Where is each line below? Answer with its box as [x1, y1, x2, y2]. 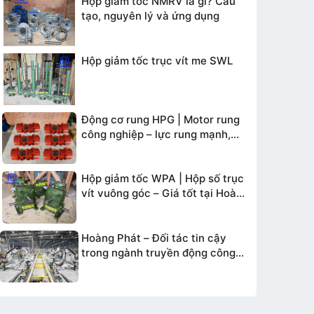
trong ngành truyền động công [81, 245, 235, 259]
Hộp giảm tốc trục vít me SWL [81, 53, 233, 67]
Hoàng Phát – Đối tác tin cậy [81, 231, 226, 245]
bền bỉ [81, 142, 112, 156]
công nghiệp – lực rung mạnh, [81, 127, 231, 141]
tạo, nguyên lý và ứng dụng [81, 9, 219, 23]
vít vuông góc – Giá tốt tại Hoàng [81, 186, 249, 200]
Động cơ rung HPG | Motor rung [81, 112, 240, 126]
